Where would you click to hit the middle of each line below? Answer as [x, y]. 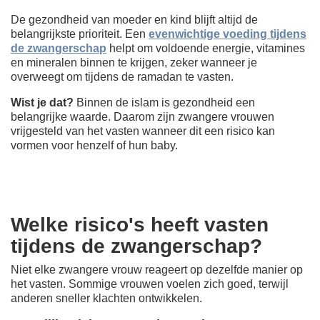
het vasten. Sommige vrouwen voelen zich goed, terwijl [150, 284]
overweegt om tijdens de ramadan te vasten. [124, 76]
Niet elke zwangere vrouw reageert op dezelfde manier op [157, 269]
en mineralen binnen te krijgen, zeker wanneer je [134, 62]
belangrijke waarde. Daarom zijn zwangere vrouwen [142, 116]
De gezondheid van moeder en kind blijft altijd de [134, 19]
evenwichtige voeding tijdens [227, 34]
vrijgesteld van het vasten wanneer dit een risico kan [143, 131]
